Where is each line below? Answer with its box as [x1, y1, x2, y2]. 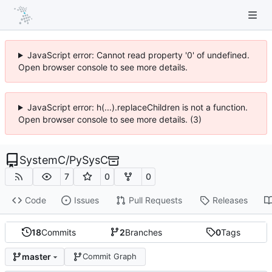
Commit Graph [83, 251, 137, 262]
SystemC [19, 154, 66, 166]
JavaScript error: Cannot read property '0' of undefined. [27, 50, 250, 60]
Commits [41, 226, 76, 237]
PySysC [69, 154, 108, 166]
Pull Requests [128, 195, 182, 206]
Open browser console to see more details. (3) [18, 114, 202, 124]
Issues [73, 195, 99, 206]
